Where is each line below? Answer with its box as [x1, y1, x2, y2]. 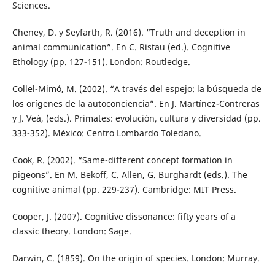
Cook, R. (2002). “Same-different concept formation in [12, 153, 233, 166]
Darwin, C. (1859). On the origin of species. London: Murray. [12, 252, 260, 264]
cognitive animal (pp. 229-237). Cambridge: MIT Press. [12, 183, 236, 195]
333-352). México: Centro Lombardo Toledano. [12, 126, 201, 139]
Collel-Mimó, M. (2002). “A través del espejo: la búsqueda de [12, 82, 261, 95]
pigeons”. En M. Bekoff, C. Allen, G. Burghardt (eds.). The [12, 168, 247, 180]
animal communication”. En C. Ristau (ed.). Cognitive [12, 41, 230, 53]
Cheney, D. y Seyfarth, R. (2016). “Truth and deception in [12, 26, 246, 38]
